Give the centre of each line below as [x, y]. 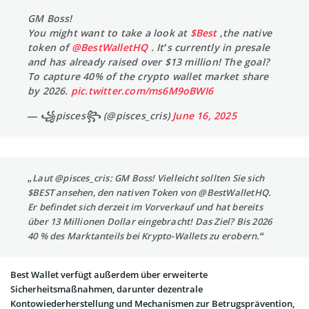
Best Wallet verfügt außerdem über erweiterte [109, 275]
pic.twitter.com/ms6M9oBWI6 [142, 91]
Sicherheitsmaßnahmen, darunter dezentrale [107, 289]
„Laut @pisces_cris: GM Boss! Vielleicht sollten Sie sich [146, 178]
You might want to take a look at [109, 33]
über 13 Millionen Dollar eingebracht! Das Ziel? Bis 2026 [150, 222]
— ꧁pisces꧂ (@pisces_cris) [100, 116]
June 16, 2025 [205, 116]
